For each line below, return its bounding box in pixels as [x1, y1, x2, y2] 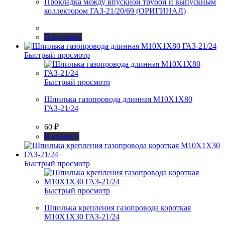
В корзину [44, 132, 79, 141]
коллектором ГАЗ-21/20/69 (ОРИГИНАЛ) [44, 6, 186, 15]
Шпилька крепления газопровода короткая [44, 203, 191, 212]
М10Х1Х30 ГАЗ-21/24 [44, 212, 120, 221]
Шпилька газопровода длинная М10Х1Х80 [44, 94, 192, 103]
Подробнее [44, 32, 82, 41]
